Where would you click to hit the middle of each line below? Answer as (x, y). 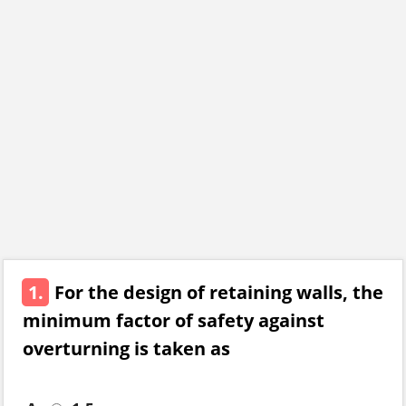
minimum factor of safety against (174, 320)
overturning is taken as (126, 348)
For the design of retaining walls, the (219, 292)
